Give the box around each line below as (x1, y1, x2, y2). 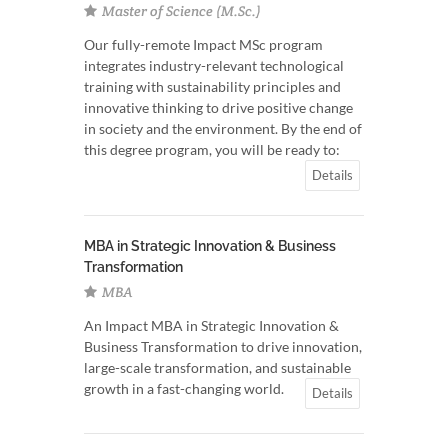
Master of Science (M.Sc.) (99, 2, 261, 20)
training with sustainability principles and (84, 78, 341, 95)
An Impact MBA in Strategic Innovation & (84, 317, 339, 334)
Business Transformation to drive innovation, (84, 338, 362, 355)
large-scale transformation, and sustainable (84, 359, 351, 376)
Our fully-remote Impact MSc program (84, 36, 323, 53)
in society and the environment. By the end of (84, 120, 362, 137)
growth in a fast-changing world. (84, 380, 284, 397)
